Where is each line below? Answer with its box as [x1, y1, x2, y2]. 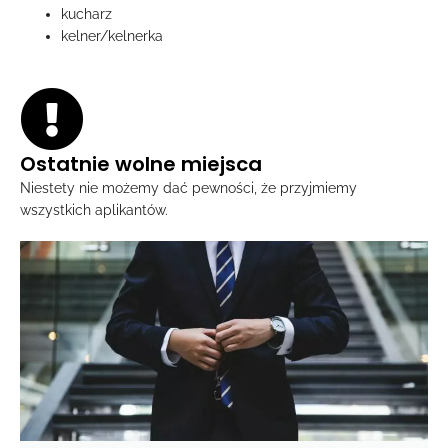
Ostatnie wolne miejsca [20, 150, 262, 179]
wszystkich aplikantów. [20, 202, 168, 219]
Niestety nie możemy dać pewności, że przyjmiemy [20, 180, 357, 197]
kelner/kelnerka [61, 27, 164, 44]
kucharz [61, 5, 113, 22]
